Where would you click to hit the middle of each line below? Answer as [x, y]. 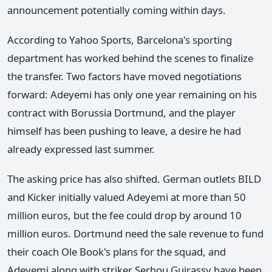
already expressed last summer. [81, 149]
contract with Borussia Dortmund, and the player [121, 113]
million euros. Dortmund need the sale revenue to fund [135, 234]
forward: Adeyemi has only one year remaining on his [132, 95]
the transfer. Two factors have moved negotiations [124, 76]
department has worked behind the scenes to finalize [130, 58]
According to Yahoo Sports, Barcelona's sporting [120, 40]
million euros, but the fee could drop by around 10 [124, 216]
